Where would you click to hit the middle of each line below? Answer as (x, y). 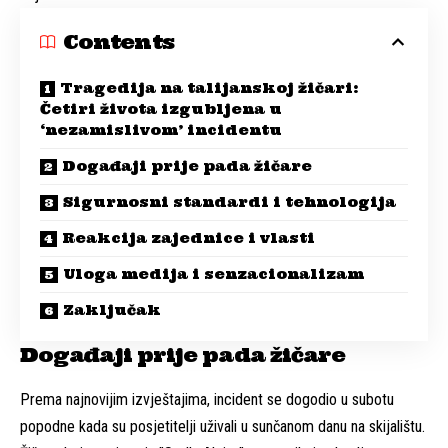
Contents (118, 42)
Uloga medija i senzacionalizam (213, 274)
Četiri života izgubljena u (161, 109)
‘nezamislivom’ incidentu (161, 130)
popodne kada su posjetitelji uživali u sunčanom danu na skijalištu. (222, 426)
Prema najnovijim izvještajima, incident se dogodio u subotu (207, 399)
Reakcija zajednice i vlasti (188, 238)
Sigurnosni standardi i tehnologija (229, 202)
